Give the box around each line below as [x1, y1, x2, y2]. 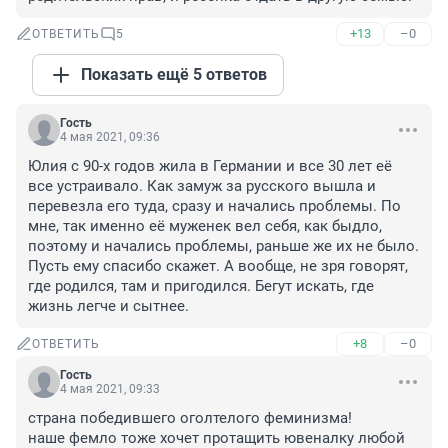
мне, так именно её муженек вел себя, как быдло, [28, 217, 382, 236]
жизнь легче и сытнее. [28, 297, 189, 316]
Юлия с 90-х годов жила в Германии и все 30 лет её [28, 157, 392, 176]
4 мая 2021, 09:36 [60, 130, 160, 145]
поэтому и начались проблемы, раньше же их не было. [28, 237, 419, 256]
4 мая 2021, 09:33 [60, 382, 160, 397]
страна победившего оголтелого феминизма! [28, 409, 352, 428]
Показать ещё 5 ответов [81, 65, 267, 85]
